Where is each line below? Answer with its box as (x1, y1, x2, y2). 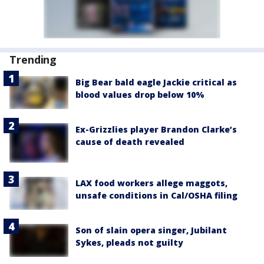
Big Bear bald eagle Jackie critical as (75, 77, 237, 88)
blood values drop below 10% (75, 89, 204, 100)
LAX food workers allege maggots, (75, 177, 227, 189)
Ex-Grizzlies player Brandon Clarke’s (75, 124, 237, 136)
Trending (9, 52, 57, 67)
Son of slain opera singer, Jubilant (75, 225, 227, 236)
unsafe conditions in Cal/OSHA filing (75, 189, 237, 201)
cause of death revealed (75, 136, 184, 148)
